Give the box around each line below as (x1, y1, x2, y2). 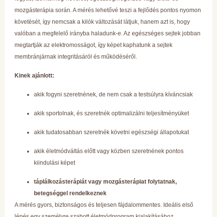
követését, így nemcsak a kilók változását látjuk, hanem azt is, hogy (15, 18, 190, 25)
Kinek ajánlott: (15, 72, 54, 79)
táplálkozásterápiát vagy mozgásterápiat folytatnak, (34, 178, 177, 185)
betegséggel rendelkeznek (34, 189, 107, 197)
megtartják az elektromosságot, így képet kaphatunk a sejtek (15, 41, 172, 48)
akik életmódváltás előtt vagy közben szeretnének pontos (34, 147, 184, 155)
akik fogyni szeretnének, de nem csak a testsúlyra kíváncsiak (34, 91, 193, 98)
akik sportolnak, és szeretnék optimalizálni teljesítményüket (34, 109, 189, 117)
